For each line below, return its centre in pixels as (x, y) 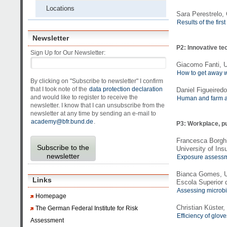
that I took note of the (60, 89)
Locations (61, 8)
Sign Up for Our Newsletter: (68, 52)
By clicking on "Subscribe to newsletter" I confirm (97, 81)
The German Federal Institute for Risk (87, 208)
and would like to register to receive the (84, 97)
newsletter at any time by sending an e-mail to (93, 113)
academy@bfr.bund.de (62, 121)
